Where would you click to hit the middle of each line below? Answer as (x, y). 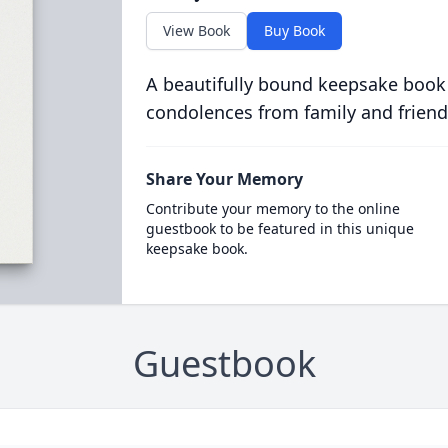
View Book (196, 30)
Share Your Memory (224, 179)
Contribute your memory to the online (272, 208)
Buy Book (294, 30)
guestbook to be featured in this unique (279, 228)
